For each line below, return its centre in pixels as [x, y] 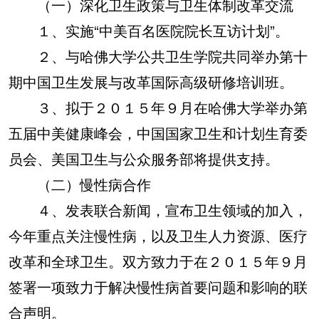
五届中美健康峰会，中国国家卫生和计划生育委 [158, 133]
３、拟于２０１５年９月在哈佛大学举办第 [158, 107]
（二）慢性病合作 [80, 184]
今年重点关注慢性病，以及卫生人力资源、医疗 [158, 235]
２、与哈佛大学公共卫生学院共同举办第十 [158, 56]
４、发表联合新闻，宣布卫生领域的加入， [158, 210]
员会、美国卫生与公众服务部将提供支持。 [144, 158]
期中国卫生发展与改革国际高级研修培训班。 [151, 82]
